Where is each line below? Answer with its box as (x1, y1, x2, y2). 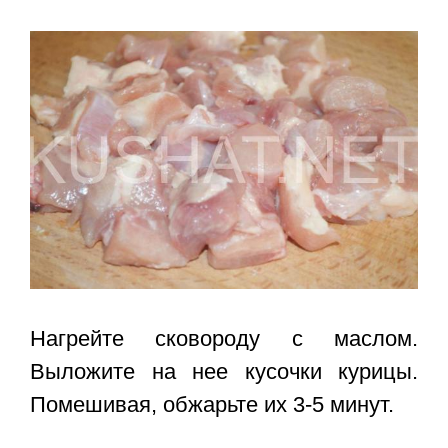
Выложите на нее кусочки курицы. (30, 359, 418, 385)
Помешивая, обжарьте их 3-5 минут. (30, 392, 394, 418)
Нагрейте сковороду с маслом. (30, 326, 418, 352)
